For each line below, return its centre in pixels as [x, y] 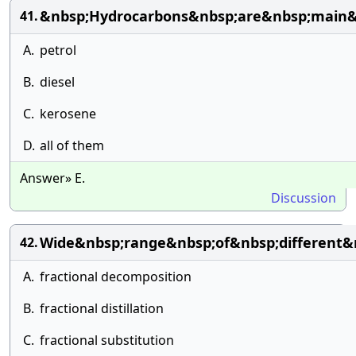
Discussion [304, 198]
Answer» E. [52, 178]
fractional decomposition [116, 277]
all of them [72, 145]
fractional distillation [102, 308]
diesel [57, 82]
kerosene [68, 114]
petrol [58, 50]
